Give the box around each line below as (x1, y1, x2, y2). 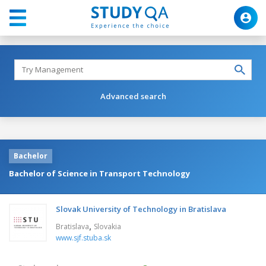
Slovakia (94, 221, 121, 232)
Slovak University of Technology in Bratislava (56, 203, 226, 214)
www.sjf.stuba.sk (56, 232, 111, 243)
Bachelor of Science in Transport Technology (9, 167, 190, 179)
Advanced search (100, 90, 166, 102)
